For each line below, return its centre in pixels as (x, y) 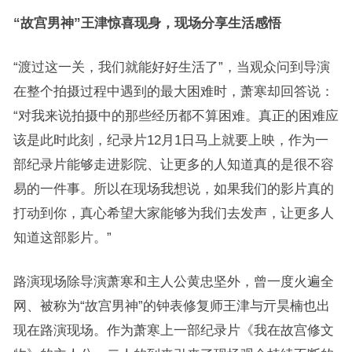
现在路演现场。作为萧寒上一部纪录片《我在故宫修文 (173, 330)
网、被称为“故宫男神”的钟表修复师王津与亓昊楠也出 (171, 306)
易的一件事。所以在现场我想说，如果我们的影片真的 (173, 189)
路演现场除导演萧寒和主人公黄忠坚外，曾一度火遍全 (173, 281)
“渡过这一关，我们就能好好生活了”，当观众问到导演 (171, 67)
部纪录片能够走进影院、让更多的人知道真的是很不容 (173, 164)
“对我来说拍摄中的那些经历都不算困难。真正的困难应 (176, 115)
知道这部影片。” (62, 237)
